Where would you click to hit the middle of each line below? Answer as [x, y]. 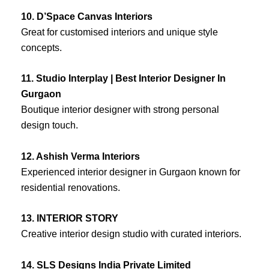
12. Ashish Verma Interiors [80, 156]
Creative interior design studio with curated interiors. [131, 234]
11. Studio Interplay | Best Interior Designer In [123, 79]
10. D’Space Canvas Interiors [87, 16]
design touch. [50, 125]
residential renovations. [71, 187]
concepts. [41, 47]
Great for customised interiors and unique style [119, 32]
